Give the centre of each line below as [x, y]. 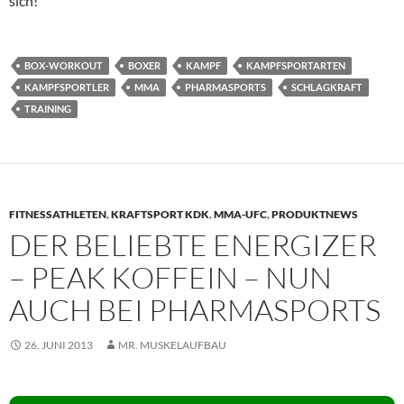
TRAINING [48, 109]
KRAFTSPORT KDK [160, 214]
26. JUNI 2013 [59, 345]
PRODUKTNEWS [315, 214]
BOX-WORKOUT [64, 65]
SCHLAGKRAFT [327, 87]
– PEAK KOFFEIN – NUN [170, 277]
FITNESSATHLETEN [58, 214]
